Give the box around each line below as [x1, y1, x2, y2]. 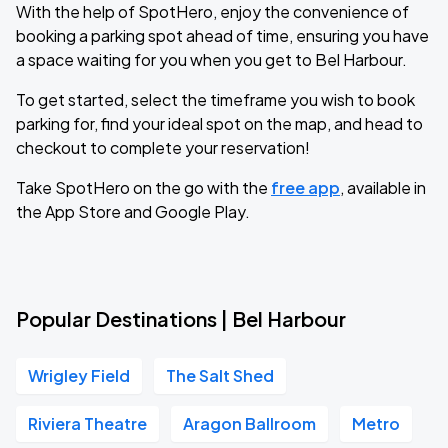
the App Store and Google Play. [16, 201, 250, 222]
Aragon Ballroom [183, 413, 316, 434]
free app [271, 177, 340, 198]
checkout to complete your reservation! [16, 137, 310, 158]
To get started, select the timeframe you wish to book [16, 89, 415, 110]
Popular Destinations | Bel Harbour [16, 306, 346, 331]
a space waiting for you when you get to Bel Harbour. [16, 49, 407, 70]
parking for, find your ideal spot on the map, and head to [16, 113, 423, 134]
